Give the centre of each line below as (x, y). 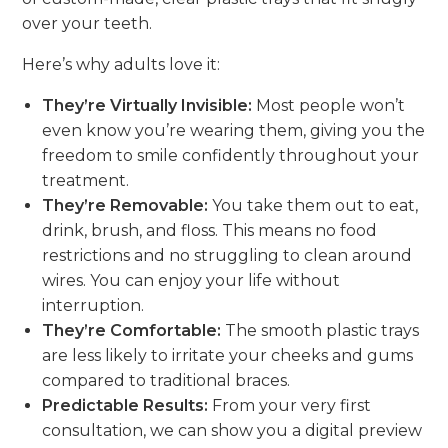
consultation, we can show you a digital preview (232, 430)
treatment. (86, 180)
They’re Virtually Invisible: (147, 105)
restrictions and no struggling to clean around (227, 255)
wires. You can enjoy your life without (191, 280)
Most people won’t (329, 105)
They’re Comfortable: (132, 330)
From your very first (290, 405)
